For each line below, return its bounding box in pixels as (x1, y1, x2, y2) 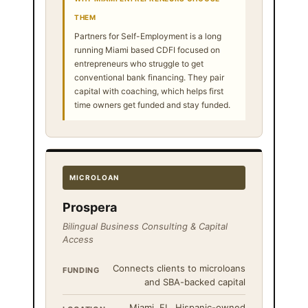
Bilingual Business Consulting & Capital (63, 220, 228, 232)
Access (63, 233, 93, 245)
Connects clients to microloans (113, 262, 245, 274)
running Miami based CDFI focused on (74, 44, 220, 55)
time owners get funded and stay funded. (74, 99, 230, 110)
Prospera (63, 199, 117, 214)
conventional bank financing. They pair (74, 71, 224, 82)
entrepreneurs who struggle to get (74, 58, 203, 69)
